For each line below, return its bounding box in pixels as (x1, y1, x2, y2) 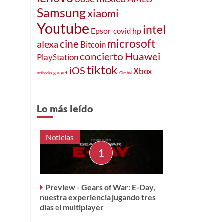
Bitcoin (80, 39, 106, 50)
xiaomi (87, 6, 119, 20)
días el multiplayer (40, 202, 104, 212)
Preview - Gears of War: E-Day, (45, 182, 155, 192)
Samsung (37, 4, 86, 20)
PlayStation (37, 52, 78, 62)
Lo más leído (37, 102, 93, 114)
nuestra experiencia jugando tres (40, 192, 156, 202)
